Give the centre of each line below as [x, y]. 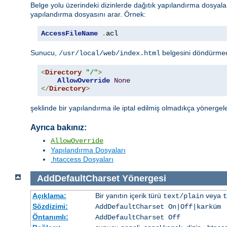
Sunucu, [45, 52]
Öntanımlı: [50, 217]
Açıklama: [49, 196]
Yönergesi [144, 178]
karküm [209, 207]
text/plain [183, 196]
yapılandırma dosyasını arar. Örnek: [88, 14]
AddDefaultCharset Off [138, 218]
